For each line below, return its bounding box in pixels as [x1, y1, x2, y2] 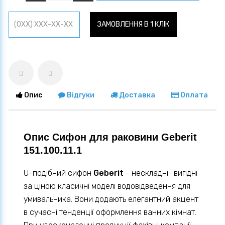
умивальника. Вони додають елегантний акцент [24, 194, 198, 204]
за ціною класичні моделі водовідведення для [24, 181, 190, 191]
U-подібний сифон [24, 168, 93, 178]
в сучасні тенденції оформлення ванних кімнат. [24, 207, 196, 217]
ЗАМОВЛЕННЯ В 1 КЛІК [97, 20, 169, 29]
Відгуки [65, 91, 94, 100]
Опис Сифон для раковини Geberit [24, 132, 197, 143]
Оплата [179, 91, 208, 100]
